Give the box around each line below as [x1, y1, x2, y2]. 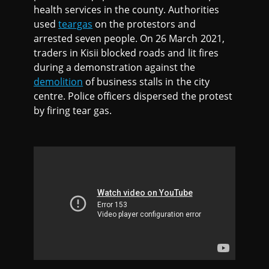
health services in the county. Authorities [34, 3, 219, 17]
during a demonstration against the [34, 61, 196, 74]
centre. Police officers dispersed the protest [34, 89, 232, 103]
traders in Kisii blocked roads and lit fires [34, 46, 219, 60]
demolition [34, 75, 83, 89]
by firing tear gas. [34, 104, 112, 118]
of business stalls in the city [83, 75, 210, 89]
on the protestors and [92, 17, 196, 31]
